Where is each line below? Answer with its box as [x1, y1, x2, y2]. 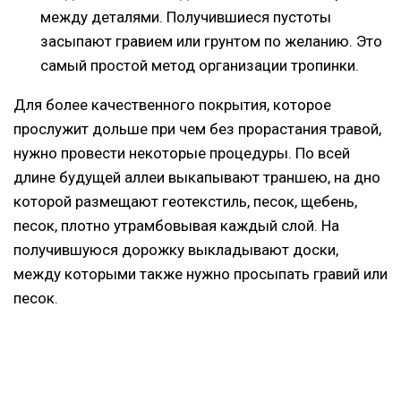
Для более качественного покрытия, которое [13, 96, 331, 115]
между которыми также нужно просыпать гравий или [13, 265, 388, 284]
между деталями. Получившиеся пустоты [40, 8, 331, 27]
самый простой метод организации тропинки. [40, 56, 359, 75]
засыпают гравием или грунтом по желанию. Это [40, 32, 382, 51]
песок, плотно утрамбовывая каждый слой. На [13, 217, 339, 235]
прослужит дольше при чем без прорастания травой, [13, 120, 381, 139]
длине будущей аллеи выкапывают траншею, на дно [13, 168, 380, 187]
